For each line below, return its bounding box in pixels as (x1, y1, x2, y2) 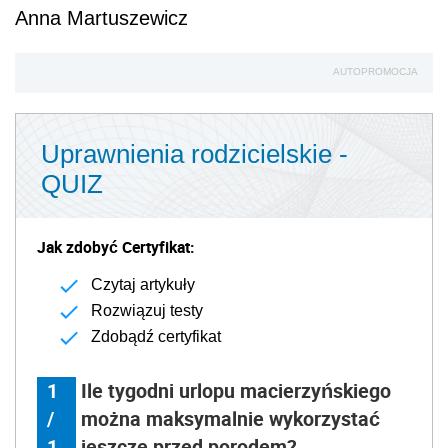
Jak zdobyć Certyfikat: (37, 235, 194, 258)
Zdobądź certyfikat (91, 327, 221, 345)
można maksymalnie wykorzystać (81, 404, 381, 432)
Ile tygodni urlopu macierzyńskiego (81, 376, 392, 404)
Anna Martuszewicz (15, 6, 188, 29)
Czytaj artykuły (91, 275, 195, 293)
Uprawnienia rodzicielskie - (41, 138, 348, 169)
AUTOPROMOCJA (333, 65, 418, 77)
